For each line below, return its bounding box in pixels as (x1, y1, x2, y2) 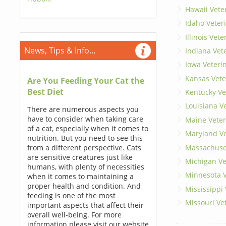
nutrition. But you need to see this (27, 133, 143, 143)
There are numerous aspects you (27, 104, 139, 114)
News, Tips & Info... (24, 45, 95, 56)
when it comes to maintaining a (27, 172, 134, 181)
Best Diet (27, 86, 64, 97)
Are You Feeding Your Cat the (27, 75, 144, 86)
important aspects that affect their (27, 200, 144, 210)
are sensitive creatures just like (27, 152, 133, 162)
